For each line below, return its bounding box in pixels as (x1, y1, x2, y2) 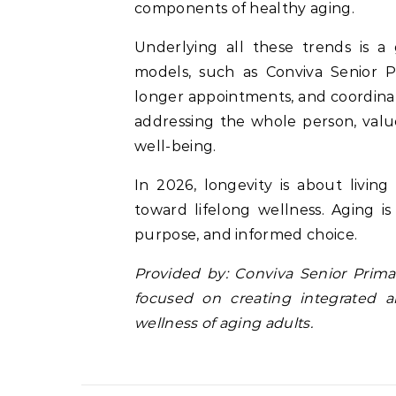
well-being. (134, 138, 217, 156)
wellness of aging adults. (134, 315, 314, 332)
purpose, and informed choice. (134, 226, 358, 244)
